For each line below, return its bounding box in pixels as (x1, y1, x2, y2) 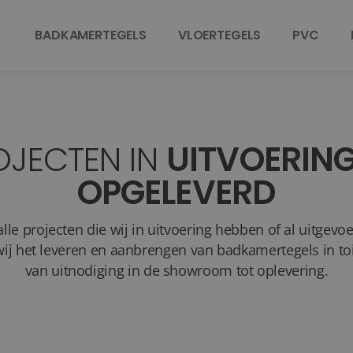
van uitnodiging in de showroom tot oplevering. (24, 261, 329, 280)
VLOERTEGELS (177, 26, 262, 44)
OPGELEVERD (76, 169, 277, 216)
